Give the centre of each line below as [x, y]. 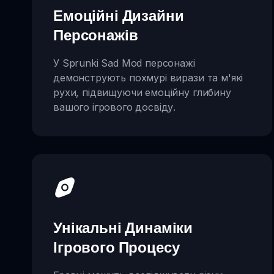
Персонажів [96, 35]
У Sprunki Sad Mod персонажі [124, 63]
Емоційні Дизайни [119, 16]
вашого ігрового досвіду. [115, 107]
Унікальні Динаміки [123, 227]
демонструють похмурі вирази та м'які [148, 78]
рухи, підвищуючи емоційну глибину [142, 93]
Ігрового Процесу [117, 247]
